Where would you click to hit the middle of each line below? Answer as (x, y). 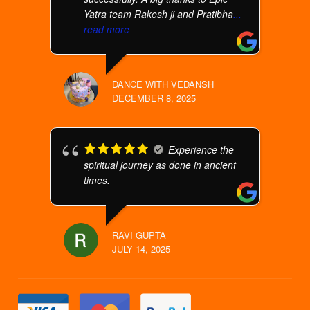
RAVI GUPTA (139, 235)
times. (97, 180)
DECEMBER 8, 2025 (154, 98)
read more (107, 29)
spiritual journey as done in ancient (160, 165)
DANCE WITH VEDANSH (163, 84)
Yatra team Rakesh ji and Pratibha (159, 14)
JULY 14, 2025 (142, 249)
